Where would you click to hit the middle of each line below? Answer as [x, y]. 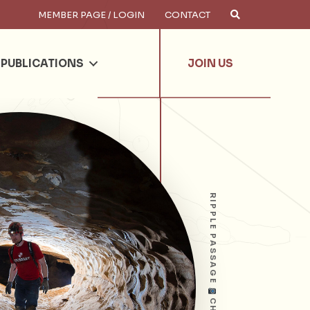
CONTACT [188, 15]
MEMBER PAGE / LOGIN [91, 15]
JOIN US [211, 63]
